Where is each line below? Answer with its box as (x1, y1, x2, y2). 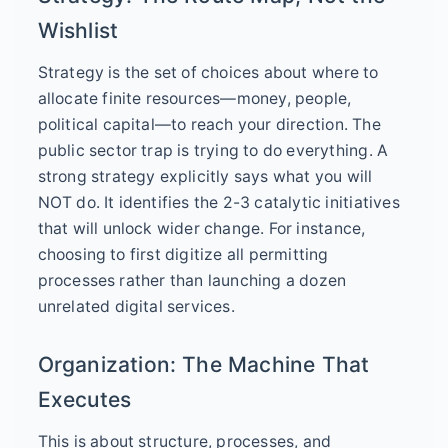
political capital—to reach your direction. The (37, 115, 381, 135)
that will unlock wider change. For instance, (37, 219, 366, 239)
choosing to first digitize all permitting (37, 245, 329, 265)
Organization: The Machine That (37, 352, 370, 378)
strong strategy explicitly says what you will (37, 167, 373, 187)
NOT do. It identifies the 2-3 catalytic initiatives (37, 193, 400, 213)
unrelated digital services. (37, 297, 235, 317)
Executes (37, 387, 132, 413)
